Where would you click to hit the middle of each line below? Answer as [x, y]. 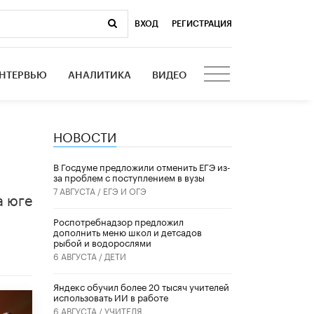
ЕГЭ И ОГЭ [125, 191]
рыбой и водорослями [102, 242]
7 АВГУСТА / [78, 191]
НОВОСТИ [85, 135]
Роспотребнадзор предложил [118, 221]
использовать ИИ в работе [111, 297]
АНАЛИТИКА [100, 75]
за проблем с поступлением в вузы [129, 177]
